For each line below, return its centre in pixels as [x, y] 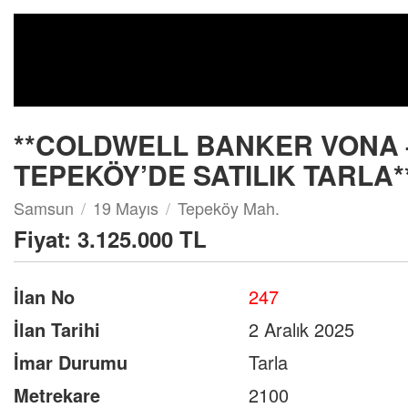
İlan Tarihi [57, 329]
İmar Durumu [71, 362]
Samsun [44, 208]
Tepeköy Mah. [229, 208]
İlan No [44, 296]
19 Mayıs [126, 208]
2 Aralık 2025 [301, 329]
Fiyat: [46, 239]
